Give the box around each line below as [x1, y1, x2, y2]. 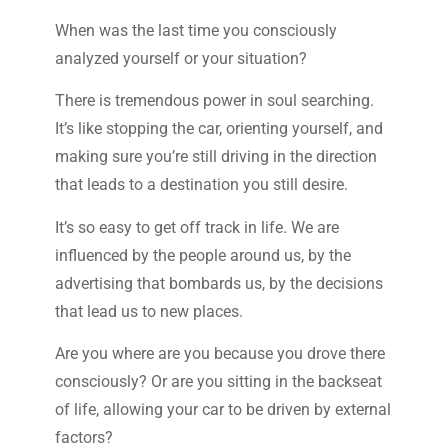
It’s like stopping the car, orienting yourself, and [54, 119, 383, 139]
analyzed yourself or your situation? [54, 48, 307, 68]
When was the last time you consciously [54, 20, 337, 40]
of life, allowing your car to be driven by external [54, 399, 391, 419]
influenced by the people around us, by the [54, 245, 351, 265]
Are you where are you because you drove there [54, 343, 385, 363]
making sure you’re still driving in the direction [54, 147, 377, 167]
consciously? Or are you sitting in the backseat [54, 371, 382, 391]
